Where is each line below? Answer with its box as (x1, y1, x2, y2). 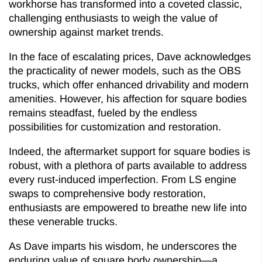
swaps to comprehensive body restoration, (9, 187, 206, 199)
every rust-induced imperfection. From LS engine (9, 173, 236, 185)
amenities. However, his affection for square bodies (9, 92, 247, 105)
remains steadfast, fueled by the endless (9, 106, 197, 119)
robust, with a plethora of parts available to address (9, 159, 247, 171)
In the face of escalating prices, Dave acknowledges (9, 50, 251, 63)
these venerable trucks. (9, 215, 118, 227)
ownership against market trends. (9, 26, 164, 38)
